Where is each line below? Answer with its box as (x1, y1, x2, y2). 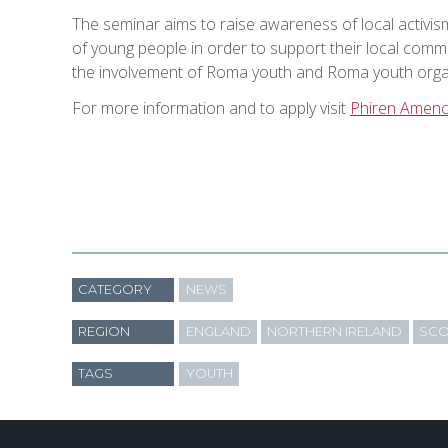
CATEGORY (78, 282, 153, 298)
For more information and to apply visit (72, 97, 350, 120)
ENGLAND (185, 324, 251, 340)
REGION (78, 324, 131, 340)
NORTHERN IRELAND (267, 324, 403, 340)
